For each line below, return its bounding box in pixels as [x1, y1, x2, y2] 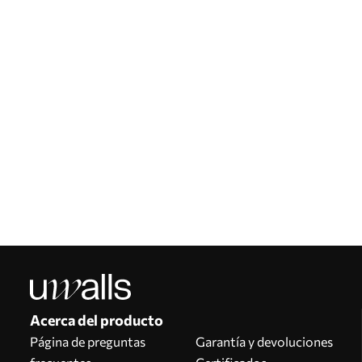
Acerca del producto [30, 311, 163, 329]
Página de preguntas [30, 334, 145, 349]
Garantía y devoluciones [196, 334, 334, 349]
